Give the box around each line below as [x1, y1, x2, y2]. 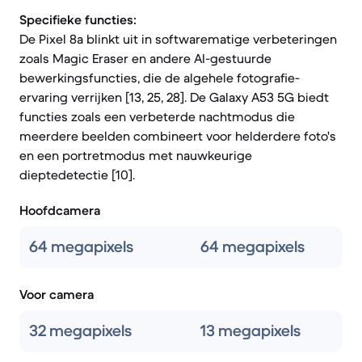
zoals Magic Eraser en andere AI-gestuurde [19, 50, 271, 66]
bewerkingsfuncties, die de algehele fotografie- [19, 69, 300, 86]
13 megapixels [200, 321, 301, 341]
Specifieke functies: [19, 11, 137, 27]
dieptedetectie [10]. [19, 166, 135, 183]
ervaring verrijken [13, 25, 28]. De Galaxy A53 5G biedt [19, 89, 329, 105]
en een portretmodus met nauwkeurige [19, 147, 252, 163]
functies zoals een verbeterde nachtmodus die [19, 108, 295, 124]
